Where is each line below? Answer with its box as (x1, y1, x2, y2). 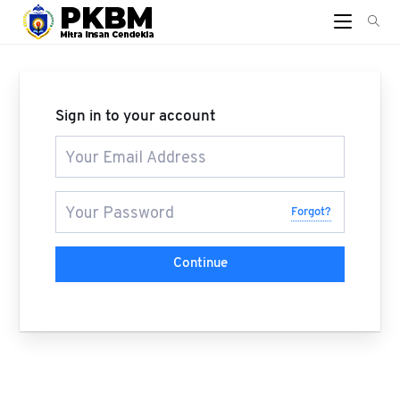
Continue (172, 257, 228, 271)
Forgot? (290, 205, 331, 218)
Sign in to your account (55, 109, 216, 124)
